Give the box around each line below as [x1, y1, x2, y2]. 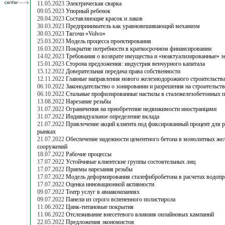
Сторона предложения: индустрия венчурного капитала [66, 60, 205, 67]
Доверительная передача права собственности [66, 67, 180, 75]
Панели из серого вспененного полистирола [66, 195, 175, 203]
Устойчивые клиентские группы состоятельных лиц [66, 158, 195, 165]
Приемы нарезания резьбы [66, 165, 133, 173]
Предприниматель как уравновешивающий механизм [66, 22, 200, 30]
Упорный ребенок [66, 7, 110, 15]
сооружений [37, 143, 67, 150]
